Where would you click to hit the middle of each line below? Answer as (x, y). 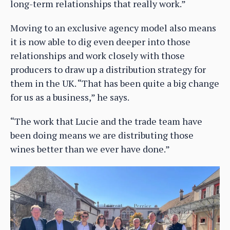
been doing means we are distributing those (102, 135)
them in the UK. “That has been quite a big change (115, 83)
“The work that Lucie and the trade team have (106, 121)
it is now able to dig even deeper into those (100, 42)
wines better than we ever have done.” (90, 149)
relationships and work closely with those (98, 56)
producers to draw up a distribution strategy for (108, 70)
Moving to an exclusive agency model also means (113, 28)
